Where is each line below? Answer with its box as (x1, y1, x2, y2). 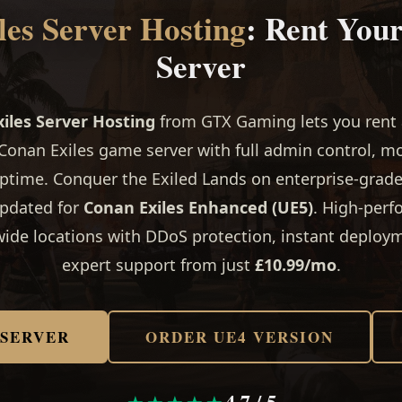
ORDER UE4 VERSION (145, 326, 334, 349)
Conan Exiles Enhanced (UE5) (83, 197, 313, 219)
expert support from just (61, 254, 255, 276)
